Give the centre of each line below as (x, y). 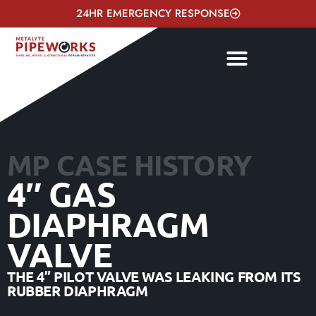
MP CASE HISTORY (129, 164)
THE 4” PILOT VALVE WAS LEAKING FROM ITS (154, 276)
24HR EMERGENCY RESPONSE (153, 13)
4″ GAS (62, 193)
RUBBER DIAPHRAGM (78, 291)
